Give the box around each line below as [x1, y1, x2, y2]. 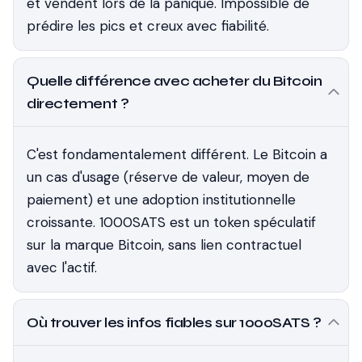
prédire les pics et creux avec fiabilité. [27, 17, 269, 35]
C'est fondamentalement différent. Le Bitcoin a [27, 145, 327, 163]
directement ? [27, 95, 129, 112]
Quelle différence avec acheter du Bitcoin [27, 72, 322, 90]
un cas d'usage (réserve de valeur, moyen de [27, 168, 309, 186]
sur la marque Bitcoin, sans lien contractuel [27, 236, 301, 254]
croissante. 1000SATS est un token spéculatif [27, 213, 316, 231]
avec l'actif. [27, 259, 97, 276]
